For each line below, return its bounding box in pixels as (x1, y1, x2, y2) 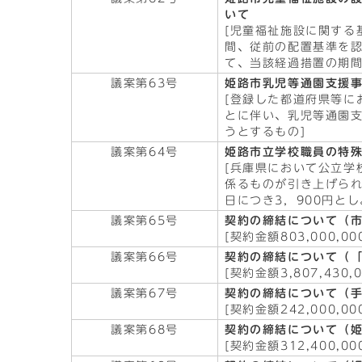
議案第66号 (111, 251, 179, 263)
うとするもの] (225, 126, 306, 137)
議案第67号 (111, 288, 179, 299)
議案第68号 (111, 324, 179, 335)
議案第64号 (111, 146, 179, 158)
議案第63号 (111, 78, 179, 89)
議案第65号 (111, 215, 179, 226)
